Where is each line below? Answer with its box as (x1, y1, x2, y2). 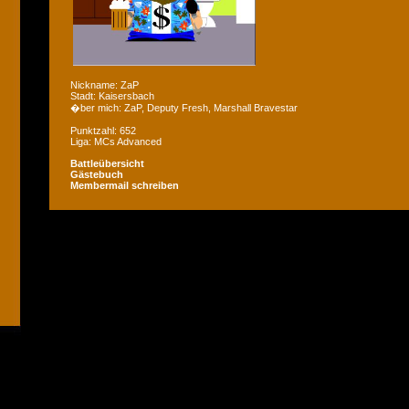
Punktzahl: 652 (70, 125, 136, 136)
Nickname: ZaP (70, 79, 139, 90)
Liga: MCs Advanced (70, 136, 162, 147)
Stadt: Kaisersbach (70, 90, 154, 101)
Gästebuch (70, 169, 123, 180)
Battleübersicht (70, 158, 144, 169)
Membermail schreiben (70, 180, 179, 191)
